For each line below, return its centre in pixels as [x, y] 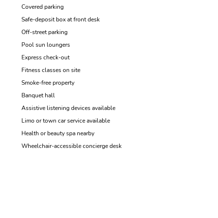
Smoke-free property [48, 83]
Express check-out [45, 57]
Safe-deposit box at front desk [61, 19]
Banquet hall [38, 95]
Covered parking [43, 7]
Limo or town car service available [66, 121]
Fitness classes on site [51, 70]
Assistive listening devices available [68, 108]
